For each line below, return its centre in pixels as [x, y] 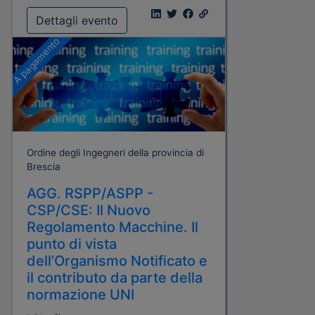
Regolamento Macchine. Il [112, 227]
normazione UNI [81, 294]
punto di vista [72, 244]
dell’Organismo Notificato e [117, 261]
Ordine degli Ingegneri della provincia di [115, 152]
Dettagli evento [77, 20]
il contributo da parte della [115, 277]
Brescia [44, 166]
